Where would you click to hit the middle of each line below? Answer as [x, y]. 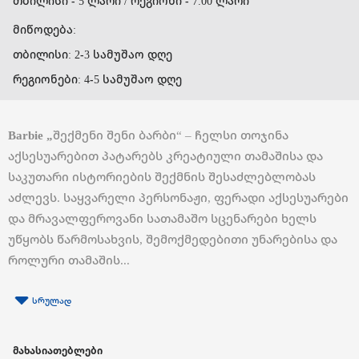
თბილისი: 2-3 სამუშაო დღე [93, 54]
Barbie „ [30, 135]
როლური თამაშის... [69, 260]
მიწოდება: [44, 30]
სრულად [52, 301]
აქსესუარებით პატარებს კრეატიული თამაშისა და [165, 156]
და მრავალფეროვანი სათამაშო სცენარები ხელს [162, 218]
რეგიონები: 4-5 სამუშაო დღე [97, 79]
